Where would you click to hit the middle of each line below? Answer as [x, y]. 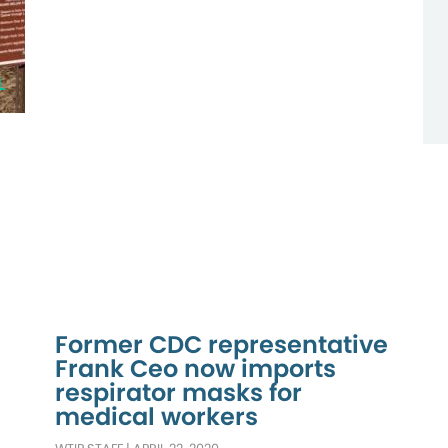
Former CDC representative [222, 344]
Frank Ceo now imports [196, 368]
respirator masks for [179, 392]
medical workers [157, 416]
